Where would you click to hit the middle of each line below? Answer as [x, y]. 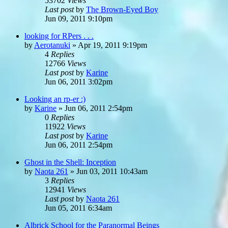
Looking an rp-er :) [55, 99]
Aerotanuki [52, 45]
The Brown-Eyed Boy [122, 9]
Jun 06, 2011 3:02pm [79, 81]
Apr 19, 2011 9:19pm [112, 45]
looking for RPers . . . [59, 36]
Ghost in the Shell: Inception [70, 162]
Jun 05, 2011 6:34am [78, 208]
